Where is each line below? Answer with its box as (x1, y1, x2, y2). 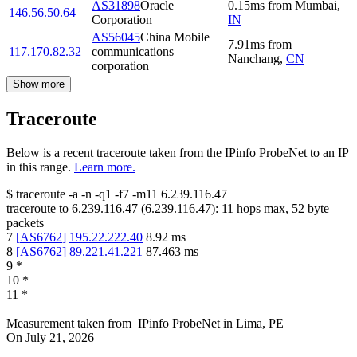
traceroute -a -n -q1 (16, 186, 112, 201)
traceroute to (6, 201, 69, 215)
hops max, (233, 201, 292, 215)
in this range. (6, 159, 71, 174)
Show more (13, 77, 65, 90)
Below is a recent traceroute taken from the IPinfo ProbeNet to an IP (6, 145, 348, 159)
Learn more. (74, 159, 135, 174)
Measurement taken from (6, 316, 131, 330)
